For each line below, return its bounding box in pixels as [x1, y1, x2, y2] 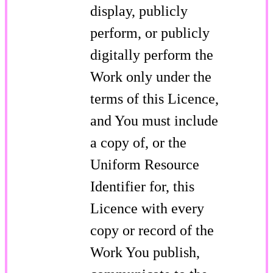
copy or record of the [90, 222, 214, 238]
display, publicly [90, 2, 188, 19]
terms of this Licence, [90, 90, 219, 107]
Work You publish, [90, 244, 200, 260]
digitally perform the [90, 46, 213, 63]
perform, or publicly [90, 24, 210, 41]
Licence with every [90, 200, 204, 216]
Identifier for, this [90, 178, 194, 194]
